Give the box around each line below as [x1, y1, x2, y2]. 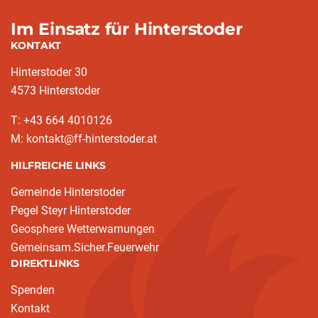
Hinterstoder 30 [11, 65, 87, 79]
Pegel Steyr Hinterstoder [11, 204, 131, 218]
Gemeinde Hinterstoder [11, 185, 125, 199]
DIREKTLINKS [11, 257, 79, 270]
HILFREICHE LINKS [11, 159, 106, 172]
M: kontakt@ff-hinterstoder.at [11, 132, 157, 146]
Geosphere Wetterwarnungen [11, 222, 155, 236]
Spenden [11, 283, 55, 297]
